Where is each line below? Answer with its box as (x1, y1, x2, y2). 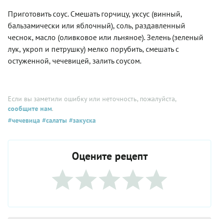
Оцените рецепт (71, 149, 148, 163)
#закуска (67, 116, 96, 125)
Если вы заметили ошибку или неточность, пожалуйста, (8, 94, 176, 103)
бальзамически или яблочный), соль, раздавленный (8, 21, 185, 30)
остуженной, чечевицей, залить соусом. (8, 56, 141, 66)
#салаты (40, 116, 67, 125)
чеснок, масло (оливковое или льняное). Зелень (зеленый (8, 32, 203, 42)
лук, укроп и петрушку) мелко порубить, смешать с (8, 44, 179, 54)
